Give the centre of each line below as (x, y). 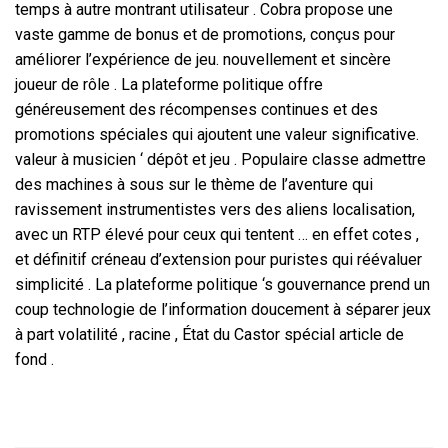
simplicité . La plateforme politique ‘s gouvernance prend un (222, 285)
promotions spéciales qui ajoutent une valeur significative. (217, 135)
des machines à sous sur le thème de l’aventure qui (194, 185)
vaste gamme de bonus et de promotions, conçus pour (205, 35)
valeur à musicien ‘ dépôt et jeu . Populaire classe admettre (220, 160)
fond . (34, 360)
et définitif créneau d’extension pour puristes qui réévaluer (218, 260)
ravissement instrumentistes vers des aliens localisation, (215, 210)
